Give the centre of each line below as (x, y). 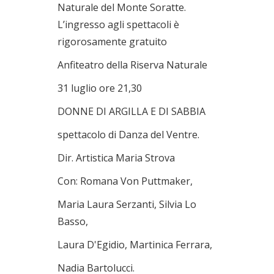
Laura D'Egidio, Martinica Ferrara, (135, 245)
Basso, (73, 221)
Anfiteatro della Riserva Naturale (132, 65)
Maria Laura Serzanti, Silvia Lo (127, 204)
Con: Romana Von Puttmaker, (125, 181)
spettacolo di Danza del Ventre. (128, 135)
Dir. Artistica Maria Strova (116, 158)
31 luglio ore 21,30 (100, 88)
